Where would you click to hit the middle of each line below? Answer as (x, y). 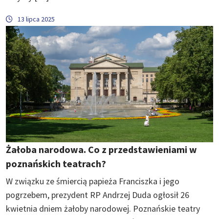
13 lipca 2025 (36, 19)
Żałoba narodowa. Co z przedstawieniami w (101, 150)
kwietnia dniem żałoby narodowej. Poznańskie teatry (103, 209)
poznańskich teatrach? (56, 164)
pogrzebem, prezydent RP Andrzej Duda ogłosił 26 (98, 195)
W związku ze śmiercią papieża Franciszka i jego (93, 181)
